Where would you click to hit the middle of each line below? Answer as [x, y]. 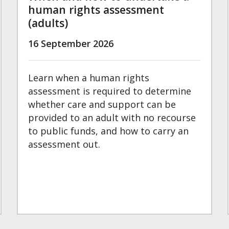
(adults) [48, 23]
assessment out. [64, 144]
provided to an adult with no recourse [112, 118]
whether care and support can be [102, 105]
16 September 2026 [71, 44]
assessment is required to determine [110, 91]
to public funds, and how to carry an [109, 131]
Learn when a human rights [89, 78]
